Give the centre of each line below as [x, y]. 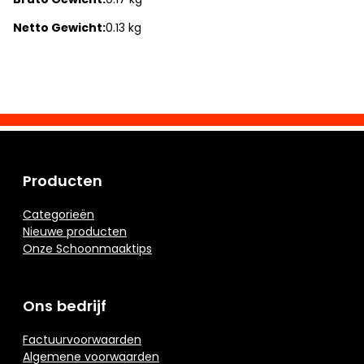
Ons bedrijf [65, 306]
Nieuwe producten [75, 232]
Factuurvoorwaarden [82, 340]
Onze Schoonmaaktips [87, 249]
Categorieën [58, 215]
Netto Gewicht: [59, 28]
